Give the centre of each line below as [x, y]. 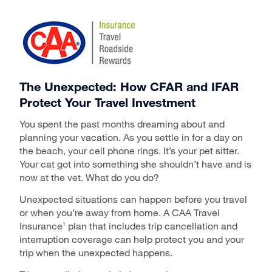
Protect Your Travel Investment [107, 102]
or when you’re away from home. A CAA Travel [120, 212]
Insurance [41, 226]
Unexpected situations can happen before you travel [133, 199]
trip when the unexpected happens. [96, 252]
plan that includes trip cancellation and [151, 226]
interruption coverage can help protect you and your [132, 239]
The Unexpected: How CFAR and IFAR [129, 86]
